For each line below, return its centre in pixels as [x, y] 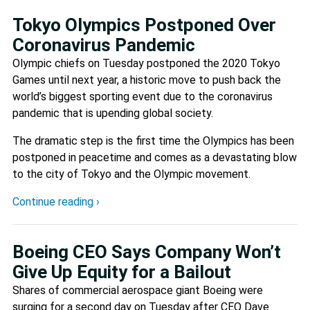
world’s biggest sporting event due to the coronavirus [143, 96]
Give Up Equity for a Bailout [122, 272]
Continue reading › [56, 201]
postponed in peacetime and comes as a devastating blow [155, 157]
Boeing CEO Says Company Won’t [147, 252]
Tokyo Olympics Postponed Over [144, 25]
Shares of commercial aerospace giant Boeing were [138, 290]
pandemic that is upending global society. [113, 113]
